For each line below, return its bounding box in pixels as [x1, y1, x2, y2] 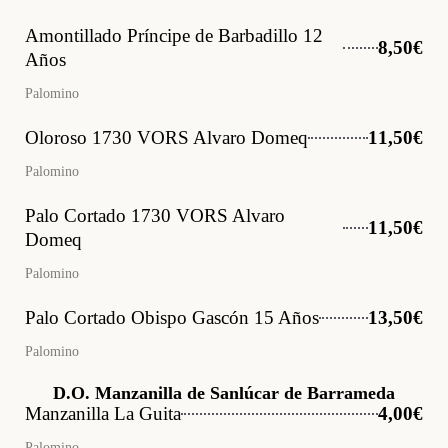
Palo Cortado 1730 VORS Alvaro [25, 205, 285, 226]
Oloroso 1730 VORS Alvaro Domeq [25, 127, 308, 148]
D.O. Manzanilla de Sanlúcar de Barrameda [53, 383, 395, 403]
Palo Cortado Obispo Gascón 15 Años [25, 307, 319, 328]
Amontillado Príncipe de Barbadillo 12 [25, 25, 323, 46]
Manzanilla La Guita [25, 403, 181, 424]
